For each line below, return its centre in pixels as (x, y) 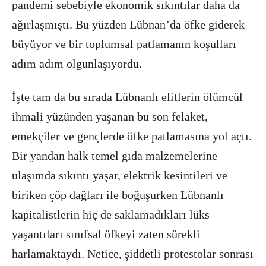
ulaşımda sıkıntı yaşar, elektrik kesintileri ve (120, 175)
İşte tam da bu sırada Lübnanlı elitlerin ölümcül (127, 97)
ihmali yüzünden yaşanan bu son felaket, (110, 116)
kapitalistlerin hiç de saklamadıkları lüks (111, 214)
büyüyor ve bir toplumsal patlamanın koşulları (124, 44)
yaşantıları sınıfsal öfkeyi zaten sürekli (106, 234)
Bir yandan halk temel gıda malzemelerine (115, 156)
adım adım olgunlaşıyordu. (77, 64)
